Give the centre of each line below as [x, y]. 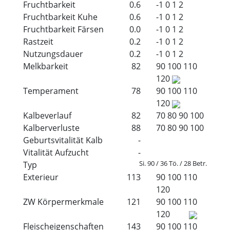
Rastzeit [38, 41]
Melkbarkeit [46, 66]
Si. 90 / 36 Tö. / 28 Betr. [173, 163]
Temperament [51, 91]
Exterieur [41, 177]
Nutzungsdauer [53, 54]
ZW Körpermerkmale [63, 202]
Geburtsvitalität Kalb [63, 140]
